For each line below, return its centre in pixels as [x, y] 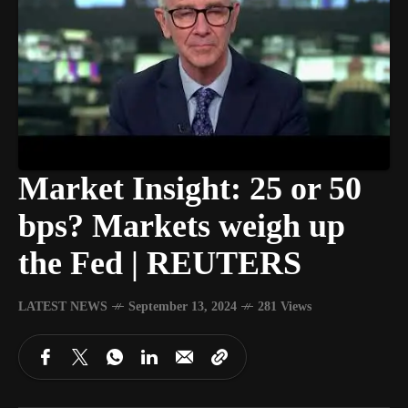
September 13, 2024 [183, 306]
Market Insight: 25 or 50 [190, 189]
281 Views [285, 306]
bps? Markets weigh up [182, 226]
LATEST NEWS [63, 306]
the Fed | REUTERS [160, 263]
